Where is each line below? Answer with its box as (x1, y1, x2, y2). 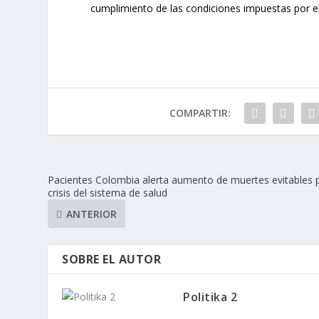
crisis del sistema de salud (48, 186, 168, 200)
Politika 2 (183, 289, 238, 305)
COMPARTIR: (169, 106, 231, 120)
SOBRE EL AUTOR (62, 251, 162, 268)
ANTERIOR (66, 206, 117, 221)
